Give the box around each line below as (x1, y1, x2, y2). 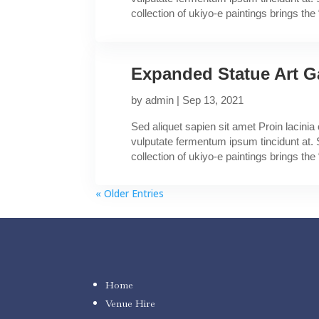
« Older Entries (95, 187, 164, 200)
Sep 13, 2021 (182, 94, 244, 106)
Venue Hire (105, 296, 156, 310)
